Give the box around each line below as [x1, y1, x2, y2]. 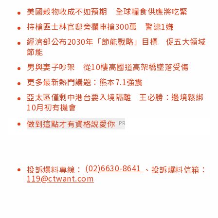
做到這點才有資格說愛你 [27, 117, 115, 129]
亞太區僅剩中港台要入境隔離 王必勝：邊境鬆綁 [27, 91, 203, 103]
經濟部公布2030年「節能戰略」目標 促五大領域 [27, 35, 206, 47]
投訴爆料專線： [27, 163, 85, 175]
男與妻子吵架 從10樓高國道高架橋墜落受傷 [27, 60, 189, 73]
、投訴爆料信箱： [143, 163, 207, 175]
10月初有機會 [27, 101, 76, 113]
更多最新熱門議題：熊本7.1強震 [27, 75, 143, 88]
